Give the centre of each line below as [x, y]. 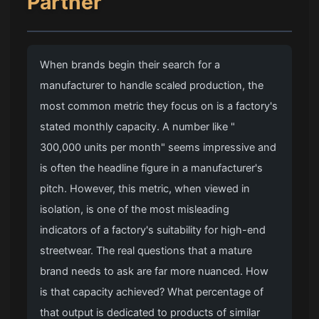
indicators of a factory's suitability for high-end [153, 230]
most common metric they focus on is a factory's [159, 106]
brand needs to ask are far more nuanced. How [155, 271]
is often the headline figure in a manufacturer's [152, 168]
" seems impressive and [219, 147]
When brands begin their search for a [130, 64]
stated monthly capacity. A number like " [138, 126]
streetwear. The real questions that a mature [146, 250]
